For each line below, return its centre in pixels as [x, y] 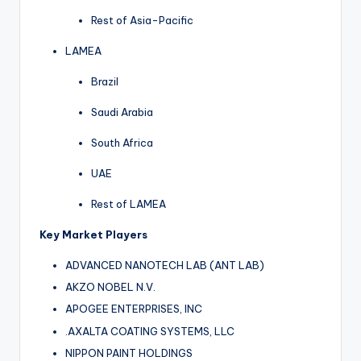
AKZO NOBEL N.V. [110, 287]
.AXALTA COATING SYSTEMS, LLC [150, 331]
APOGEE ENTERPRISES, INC [134, 309]
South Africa [122, 143]
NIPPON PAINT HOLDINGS [129, 353]
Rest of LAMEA [129, 204]
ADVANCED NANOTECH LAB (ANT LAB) [165, 266]
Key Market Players [93, 235]
